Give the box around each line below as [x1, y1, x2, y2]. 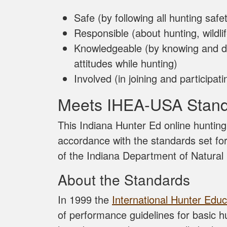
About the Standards [58, 169, 190, 190]
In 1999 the [58, 192, 112, 207]
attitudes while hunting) [74, 56, 177, 70]
